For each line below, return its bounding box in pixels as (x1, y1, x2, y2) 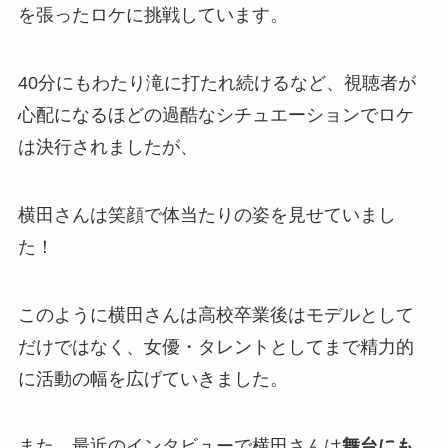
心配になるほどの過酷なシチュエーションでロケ (17, 104, 414, 125)
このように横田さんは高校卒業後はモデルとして (17, 304, 414, 325)
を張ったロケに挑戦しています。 (17, 5, 288, 26)
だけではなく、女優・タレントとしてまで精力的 (17, 336, 414, 357)
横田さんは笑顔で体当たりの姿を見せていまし (17, 204, 396, 225)
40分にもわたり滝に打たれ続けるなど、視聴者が (17, 72, 416, 93)
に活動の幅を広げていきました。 (17, 368, 288, 389)
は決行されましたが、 (17, 136, 198, 157)
